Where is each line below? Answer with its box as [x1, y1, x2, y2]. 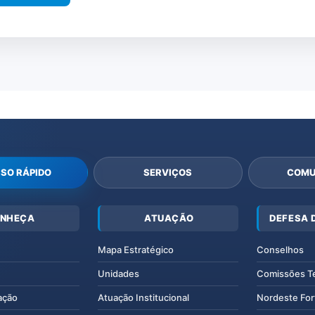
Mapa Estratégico [97, 243, 174, 255]
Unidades [97, 267, 139, 279]
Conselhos [257, 243, 304, 255]
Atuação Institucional [97, 291, 189, 303]
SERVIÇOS [143, 166, 193, 178]
